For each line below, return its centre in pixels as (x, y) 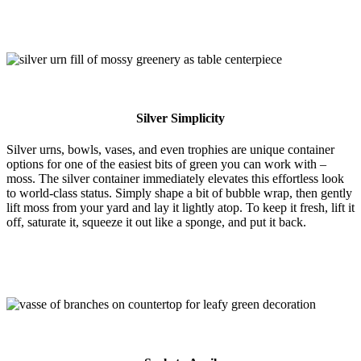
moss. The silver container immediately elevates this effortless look (175, 179)
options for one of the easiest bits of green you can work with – (166, 164)
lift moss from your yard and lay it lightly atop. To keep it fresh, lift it (180, 208)
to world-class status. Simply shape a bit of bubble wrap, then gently (179, 193)
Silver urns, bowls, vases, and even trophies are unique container (170, 150)
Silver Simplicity (180, 118)
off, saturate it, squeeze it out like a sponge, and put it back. (156, 222)
